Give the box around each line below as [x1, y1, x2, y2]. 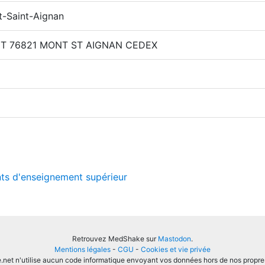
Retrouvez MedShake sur [72, 234, 158, 243]
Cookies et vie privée [141, 245, 211, 254]
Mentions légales [54, 245, 111, 254]
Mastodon [158, 234, 191, 243]
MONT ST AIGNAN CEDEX [40, 39, 157, 51]
